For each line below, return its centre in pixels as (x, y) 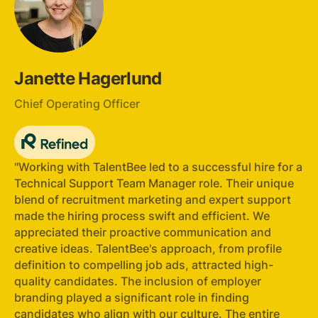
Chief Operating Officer (77, 104)
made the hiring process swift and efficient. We (142, 216)
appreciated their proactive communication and (143, 232)
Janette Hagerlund (88, 78)
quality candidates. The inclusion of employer (138, 281)
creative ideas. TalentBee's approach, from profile (148, 248)
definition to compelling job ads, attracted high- (144, 265)
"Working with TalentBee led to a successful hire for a (159, 167)
